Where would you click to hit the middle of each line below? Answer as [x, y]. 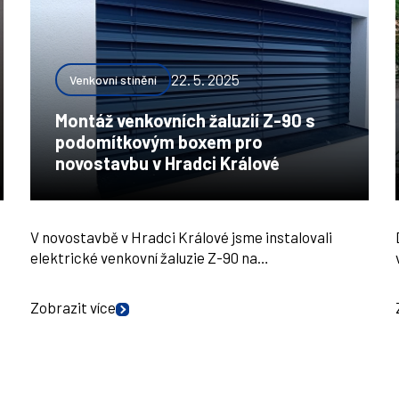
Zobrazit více [73, 307]
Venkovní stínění [113, 80]
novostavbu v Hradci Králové [167, 163]
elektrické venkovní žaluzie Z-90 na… [150, 257]
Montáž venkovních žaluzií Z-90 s [185, 120]
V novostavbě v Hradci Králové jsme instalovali [181, 237]
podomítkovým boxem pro [159, 142]
